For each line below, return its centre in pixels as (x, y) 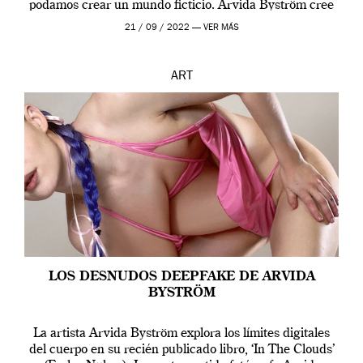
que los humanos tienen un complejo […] (181, 22)
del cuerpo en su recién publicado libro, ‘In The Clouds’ (181, 350)
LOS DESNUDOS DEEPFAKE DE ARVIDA (181, 278)
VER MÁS (221, 28)
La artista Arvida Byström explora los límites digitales (181, 334)
